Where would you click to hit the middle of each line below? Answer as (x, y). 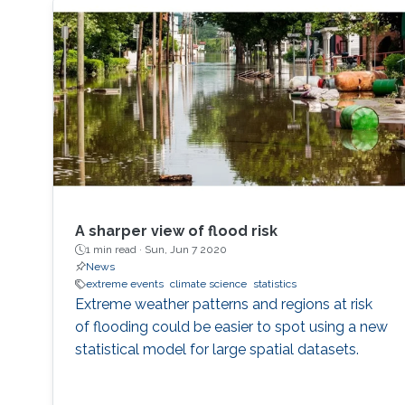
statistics (274, 284)
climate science (208, 284)
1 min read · (115, 250)
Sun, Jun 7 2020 (185, 250)
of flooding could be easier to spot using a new (231, 327)
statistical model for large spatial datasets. (217, 350)
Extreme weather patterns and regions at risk (223, 305)
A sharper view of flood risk (176, 231)
